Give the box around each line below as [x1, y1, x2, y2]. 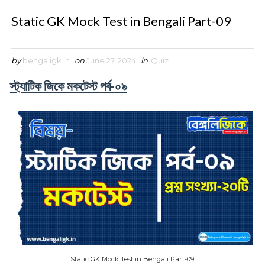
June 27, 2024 [86, 55, 136, 65]
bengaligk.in [22, 55, 70, 65]
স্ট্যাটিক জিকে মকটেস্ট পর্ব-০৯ [9, 77, 127, 93]
